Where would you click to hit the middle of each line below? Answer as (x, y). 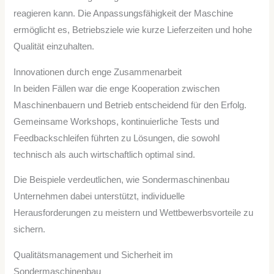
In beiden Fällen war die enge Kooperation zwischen (117, 88)
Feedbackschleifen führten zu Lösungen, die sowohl (117, 138)
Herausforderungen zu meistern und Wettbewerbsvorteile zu (134, 213)
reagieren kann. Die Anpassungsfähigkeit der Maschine (124, 14)
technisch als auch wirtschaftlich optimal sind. (105, 154)
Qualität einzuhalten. (54, 47)
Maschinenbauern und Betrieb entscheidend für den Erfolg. (130, 105)
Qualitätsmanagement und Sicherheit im (94, 255)
